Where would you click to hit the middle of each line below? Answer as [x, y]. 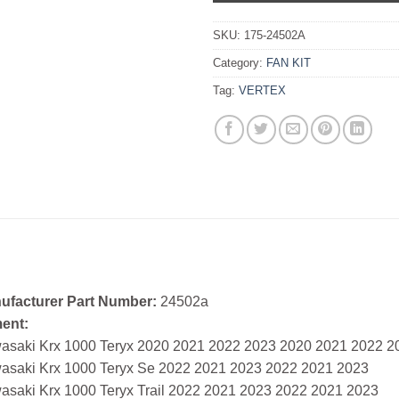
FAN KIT [289, 62]
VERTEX [262, 90]
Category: [240, 62]
